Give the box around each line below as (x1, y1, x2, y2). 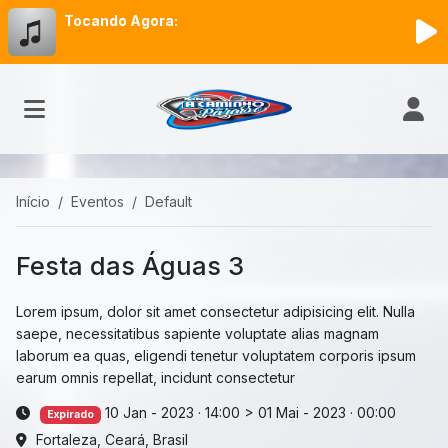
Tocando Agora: (64, 12, 178, 29)
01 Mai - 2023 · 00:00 (257, 404, 396, 421)
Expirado (46, 408, 94, 421)
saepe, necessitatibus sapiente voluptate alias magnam (16, 325, 379, 342)
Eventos (71, 193, 124, 210)
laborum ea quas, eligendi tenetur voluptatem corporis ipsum (16, 347, 416, 364)
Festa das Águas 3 (16, 251, 244, 281)
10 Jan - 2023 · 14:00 (104, 404, 240, 421)
